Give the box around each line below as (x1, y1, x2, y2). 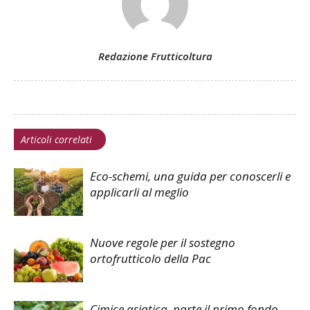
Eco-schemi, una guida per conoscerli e (90, 168, 291, 184)
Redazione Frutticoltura (98, 49, 212, 63)
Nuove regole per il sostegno (90, 235, 235, 250)
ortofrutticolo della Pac (90, 250, 211, 266)
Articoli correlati (21, 133, 92, 146)
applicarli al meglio (90, 184, 189, 200)
